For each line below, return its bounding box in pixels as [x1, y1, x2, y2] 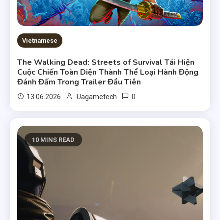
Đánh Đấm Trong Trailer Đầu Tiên [17, 77, 141, 88]
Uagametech [77, 93, 117, 101]
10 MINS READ [32, 136, 75, 144]
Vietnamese [22, 37, 58, 45]
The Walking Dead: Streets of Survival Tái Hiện [17, 57, 195, 68]
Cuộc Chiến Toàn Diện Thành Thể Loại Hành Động [17, 67, 199, 78]
